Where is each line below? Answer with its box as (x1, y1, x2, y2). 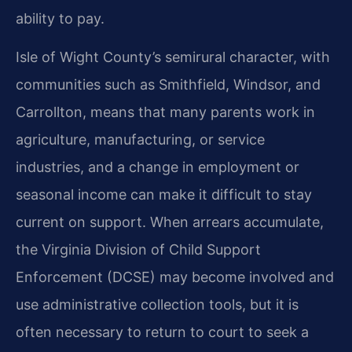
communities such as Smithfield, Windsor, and (16, 75, 321, 93)
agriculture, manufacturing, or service (16, 130, 265, 148)
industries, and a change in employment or (16, 158, 299, 175)
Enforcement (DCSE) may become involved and (16, 268, 334, 285)
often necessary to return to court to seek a (16, 323, 309, 340)
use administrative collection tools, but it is (16, 295, 299, 313)
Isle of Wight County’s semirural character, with (16, 48, 330, 65)
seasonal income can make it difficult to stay (16, 185, 312, 203)
